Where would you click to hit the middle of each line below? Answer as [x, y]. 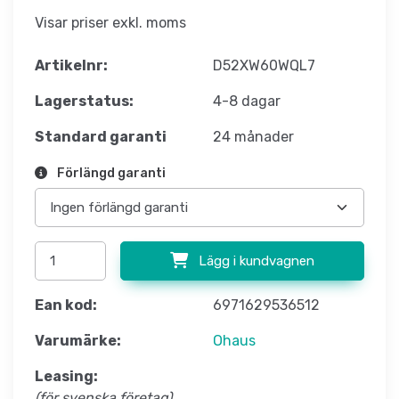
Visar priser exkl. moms [110, 23]
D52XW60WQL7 [264, 66]
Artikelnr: [71, 66]
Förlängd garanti [110, 174]
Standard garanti [101, 137]
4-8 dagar [247, 102]
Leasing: [66, 377]
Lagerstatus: [84, 102]
